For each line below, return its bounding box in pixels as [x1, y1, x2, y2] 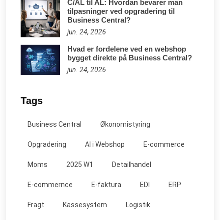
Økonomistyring [100, 120, 150, 129]
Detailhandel [112, 161, 151, 169]
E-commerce [143, 140, 185, 149]
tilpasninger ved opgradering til [67, 7, 175, 16]
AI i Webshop [85, 140, 125, 149]
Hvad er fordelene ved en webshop [67, 45, 186, 54]
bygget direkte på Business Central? [67, 54, 192, 62]
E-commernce [27, 181, 73, 189]
